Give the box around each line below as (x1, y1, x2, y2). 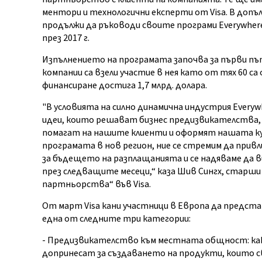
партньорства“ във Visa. (42, 178, 151, 191)
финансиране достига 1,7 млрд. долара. (42, 79, 207, 92)
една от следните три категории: (42, 212, 191, 225)
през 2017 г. (42, 32, 89, 44)
